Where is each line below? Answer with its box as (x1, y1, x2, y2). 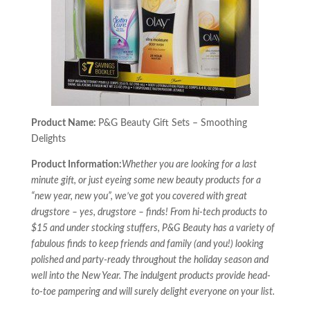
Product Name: (30, 118, 98, 128)
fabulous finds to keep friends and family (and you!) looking (30, 239, 264, 249)
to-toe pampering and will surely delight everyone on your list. (30, 287, 275, 297)
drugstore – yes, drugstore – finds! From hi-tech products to (30, 208, 267, 217)
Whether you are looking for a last (121, 160, 257, 170)
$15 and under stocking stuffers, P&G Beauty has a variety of (30, 224, 275, 233)
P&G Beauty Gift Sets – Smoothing (98, 118, 247, 128)
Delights (30, 134, 66, 144)
